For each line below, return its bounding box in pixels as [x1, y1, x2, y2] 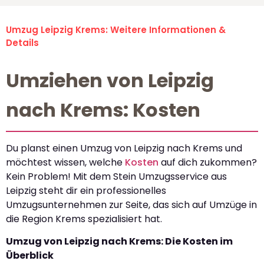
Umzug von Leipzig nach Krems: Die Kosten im [6, 235, 233, 249]
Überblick [6, 249, 54, 263]
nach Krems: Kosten [6, 97, 200, 124]
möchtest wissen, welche [6, 156, 125, 170]
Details [6, 37, 39, 49]
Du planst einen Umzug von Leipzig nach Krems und [6, 141, 242, 156]
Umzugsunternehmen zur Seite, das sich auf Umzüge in [6, 198, 257, 212]
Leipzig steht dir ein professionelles [6, 184, 166, 198]
